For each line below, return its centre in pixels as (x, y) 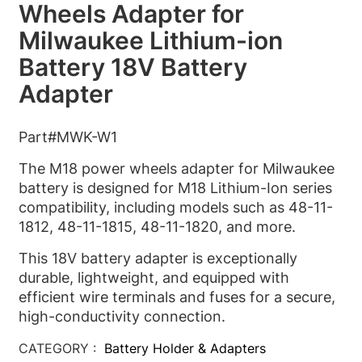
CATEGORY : (57, 348)
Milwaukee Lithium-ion (150, 40)
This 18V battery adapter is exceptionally (158, 258)
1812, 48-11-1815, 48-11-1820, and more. (157, 226)
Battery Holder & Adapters (185, 348)
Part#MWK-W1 (67, 137)
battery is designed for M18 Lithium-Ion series (175, 187)
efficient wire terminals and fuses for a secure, (177, 297)
